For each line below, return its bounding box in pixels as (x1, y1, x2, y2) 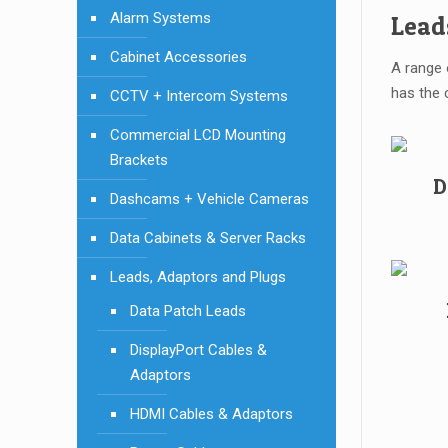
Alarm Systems (110, 9, 211, 27)
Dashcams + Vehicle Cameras (110, 190, 309, 208)
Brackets (110, 151, 168, 169)
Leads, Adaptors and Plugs (110, 268, 286, 286)
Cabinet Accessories (110, 48, 247, 66)
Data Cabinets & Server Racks (110, 229, 306, 247)
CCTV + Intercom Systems (110, 87, 288, 105)
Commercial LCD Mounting (110, 126, 286, 144)
